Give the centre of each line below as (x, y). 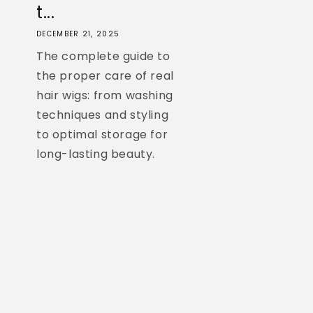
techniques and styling (103, 115)
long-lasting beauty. (96, 154)
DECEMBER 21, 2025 (78, 34)
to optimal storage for (102, 134)
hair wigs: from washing (105, 95)
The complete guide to (103, 56)
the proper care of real (105, 75)
